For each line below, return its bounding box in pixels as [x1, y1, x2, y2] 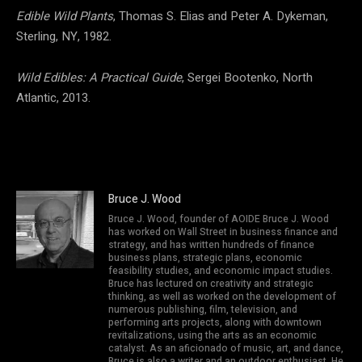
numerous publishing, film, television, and [108, 301, 297, 317]
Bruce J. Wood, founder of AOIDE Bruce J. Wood [108, 211, 329, 226]
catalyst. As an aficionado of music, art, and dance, [108, 340, 343, 356]
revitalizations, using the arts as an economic [108, 327, 317, 343]
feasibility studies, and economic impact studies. [108, 263, 333, 278]
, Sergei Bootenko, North [182, 68, 313, 86]
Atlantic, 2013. [16, 88, 90, 107]
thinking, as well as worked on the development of [108, 288, 336, 304]
